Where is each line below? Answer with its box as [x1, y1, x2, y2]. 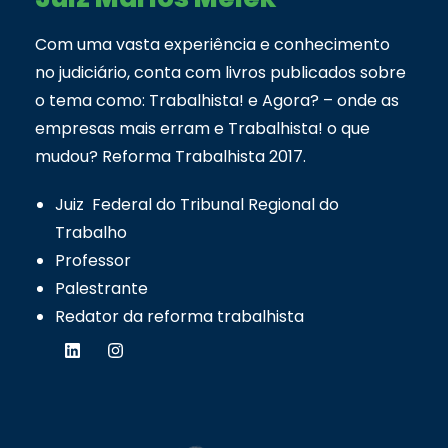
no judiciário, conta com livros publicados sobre [35, 60, 406, 84]
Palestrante [55, 276, 148, 300]
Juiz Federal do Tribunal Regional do [55, 192, 339, 216]
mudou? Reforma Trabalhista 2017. [35, 144, 306, 168]
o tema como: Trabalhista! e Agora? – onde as [35, 88, 399, 112]
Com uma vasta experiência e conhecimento [35, 32, 390, 56]
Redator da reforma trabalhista [55, 304, 304, 328]
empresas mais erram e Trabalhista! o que [35, 116, 370, 140]
